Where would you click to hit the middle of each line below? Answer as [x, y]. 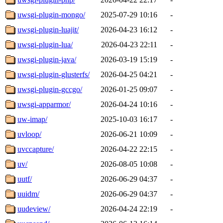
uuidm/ [28, 194]
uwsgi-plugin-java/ [47, 59]
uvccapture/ [36, 149]
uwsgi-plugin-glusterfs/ [54, 74]
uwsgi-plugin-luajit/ [48, 29]
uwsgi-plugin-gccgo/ [50, 89]
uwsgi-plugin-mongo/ [51, 14]
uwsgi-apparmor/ [44, 104]
